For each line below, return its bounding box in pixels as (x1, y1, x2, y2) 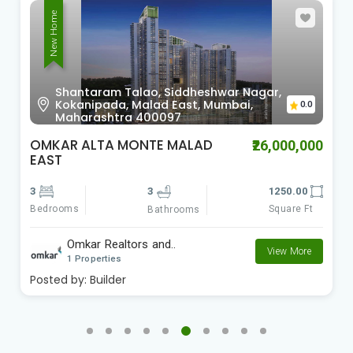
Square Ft (268, 203, 313, 215)
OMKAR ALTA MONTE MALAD (30, 135, 213, 154)
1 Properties (67, 253, 122, 265)
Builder (90, 271, 126, 288)
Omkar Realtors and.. (67, 237, 176, 252)
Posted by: (30, 271, 90, 288)
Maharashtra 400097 (55, 109, 181, 125)
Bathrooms (147, 203, 200, 215)
